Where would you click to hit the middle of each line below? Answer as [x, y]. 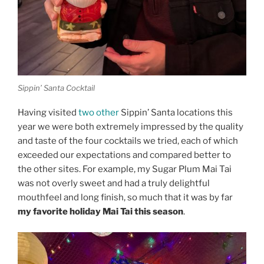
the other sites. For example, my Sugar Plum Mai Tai [125, 169]
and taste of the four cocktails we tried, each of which [128, 141]
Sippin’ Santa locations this [176, 113]
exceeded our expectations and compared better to [124, 155]
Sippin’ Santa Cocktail [56, 88]
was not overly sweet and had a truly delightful [114, 184]
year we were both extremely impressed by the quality [131, 127]
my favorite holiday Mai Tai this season [100, 212]
